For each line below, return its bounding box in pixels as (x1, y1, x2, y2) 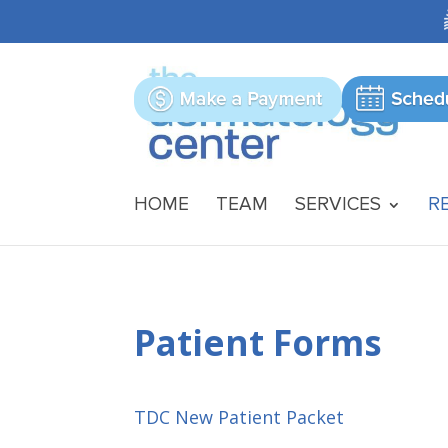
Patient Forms (134, 318, 383, 366)
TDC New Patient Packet (134, 405, 345, 430)
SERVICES (295, 192, 382, 216)
